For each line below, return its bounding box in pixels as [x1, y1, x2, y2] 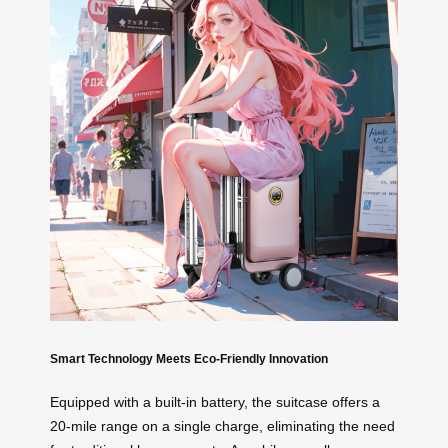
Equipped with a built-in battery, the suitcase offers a [50, 394, 380, 411]
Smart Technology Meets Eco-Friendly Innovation [50, 352, 328, 366]
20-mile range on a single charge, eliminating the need [50, 418, 395, 435]
